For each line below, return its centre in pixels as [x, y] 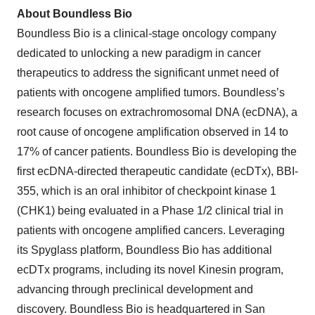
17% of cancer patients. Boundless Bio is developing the [157, 152]
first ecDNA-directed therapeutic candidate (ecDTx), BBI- [157, 171]
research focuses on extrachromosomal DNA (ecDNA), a [157, 112]
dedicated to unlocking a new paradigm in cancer [139, 53]
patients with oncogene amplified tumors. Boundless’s [151, 92]
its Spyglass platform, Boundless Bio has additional [144, 250]
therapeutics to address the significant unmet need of [148, 73]
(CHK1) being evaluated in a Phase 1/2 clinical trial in [150, 211]
